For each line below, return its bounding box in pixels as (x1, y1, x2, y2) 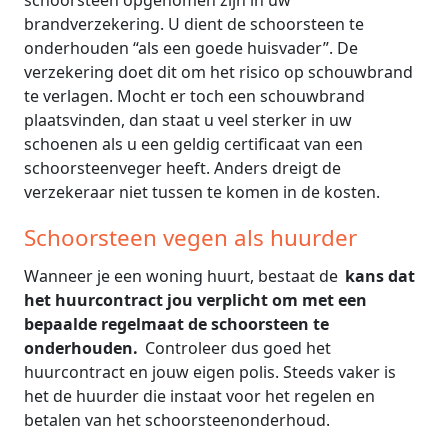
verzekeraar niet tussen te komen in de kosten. (24, 180, 380, 203)
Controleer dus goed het (141, 336, 331, 359)
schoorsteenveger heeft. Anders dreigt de (24, 156, 341, 179)
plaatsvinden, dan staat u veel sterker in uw (24, 108, 352, 131)
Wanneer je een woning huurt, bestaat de (24, 264, 342, 287)
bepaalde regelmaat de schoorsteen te (24, 312, 329, 335)
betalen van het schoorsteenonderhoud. (24, 408, 330, 431)
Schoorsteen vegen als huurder (24, 221, 357, 253)
